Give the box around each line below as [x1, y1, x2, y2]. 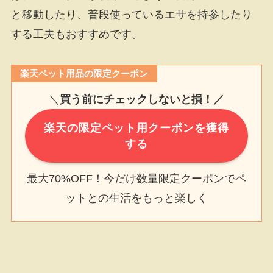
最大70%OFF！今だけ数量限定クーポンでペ [27, 172, 246, 185]
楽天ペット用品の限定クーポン [20, 68, 149, 79]
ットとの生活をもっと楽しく [65, 191, 208, 204]
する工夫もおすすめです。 [10, 27, 143, 40]
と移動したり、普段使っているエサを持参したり [10, 8, 252, 21]
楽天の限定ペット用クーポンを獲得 [44, 121, 229, 134]
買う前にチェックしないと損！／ [60, 93, 224, 106]
